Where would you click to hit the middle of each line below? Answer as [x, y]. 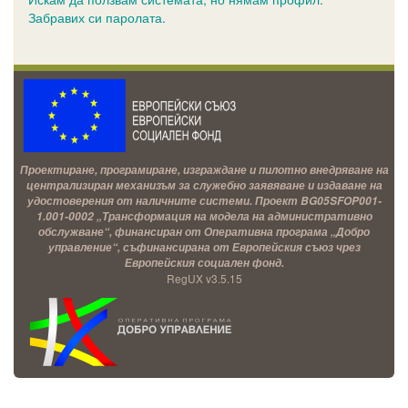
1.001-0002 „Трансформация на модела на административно [204, 216]
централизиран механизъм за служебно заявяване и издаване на [204, 185]
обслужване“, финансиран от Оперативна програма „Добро [204, 232]
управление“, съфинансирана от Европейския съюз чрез [204, 247]
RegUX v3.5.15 [204, 278]
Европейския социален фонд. [204, 263]
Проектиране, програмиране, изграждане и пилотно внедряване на [204, 170]
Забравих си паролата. [97, 17]
